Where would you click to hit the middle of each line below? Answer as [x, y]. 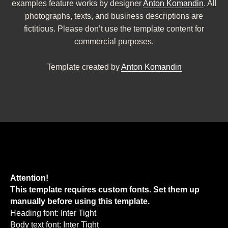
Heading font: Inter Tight [53, 213]
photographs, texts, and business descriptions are [114, 16]
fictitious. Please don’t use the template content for [114, 29]
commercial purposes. [114, 41]
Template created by [84, 67]
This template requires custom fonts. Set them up [105, 190]
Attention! [29, 178]
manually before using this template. [80, 201]
